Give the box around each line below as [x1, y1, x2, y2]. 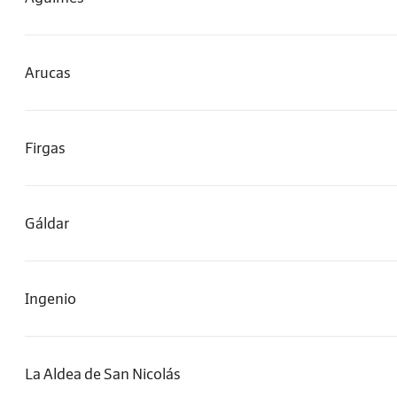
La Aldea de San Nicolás [25, 363, 181, 385]
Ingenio [25, 288, 76, 309]
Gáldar [25, 213, 69, 234]
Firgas [25, 137, 66, 159]
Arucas [25, 62, 71, 83]
